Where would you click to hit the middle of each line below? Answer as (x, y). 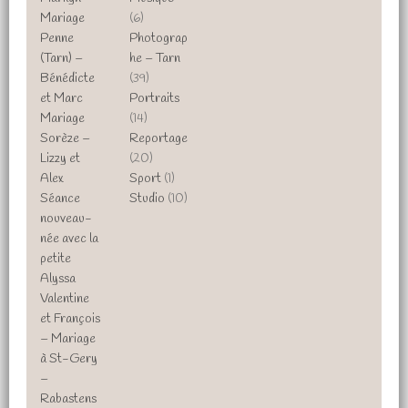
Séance (61, 199)
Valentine (65, 299)
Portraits (154, 98)
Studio (147, 199)
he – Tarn (154, 58)
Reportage (158, 138)
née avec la (70, 239)
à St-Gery (69, 359)
